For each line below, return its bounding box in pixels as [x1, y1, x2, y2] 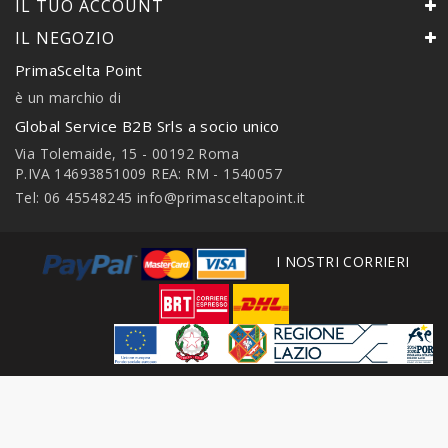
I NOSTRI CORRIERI [275, 252, 410, 272]
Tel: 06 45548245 [15, 187, 137, 207]
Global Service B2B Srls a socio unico [15, 115, 280, 136]
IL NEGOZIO [15, 26, 115, 49]
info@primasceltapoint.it [136, 187, 306, 207]
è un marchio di [15, 87, 121, 107]
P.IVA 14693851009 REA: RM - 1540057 [15, 163, 282, 183]
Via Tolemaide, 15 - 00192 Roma [15, 143, 239, 163]
